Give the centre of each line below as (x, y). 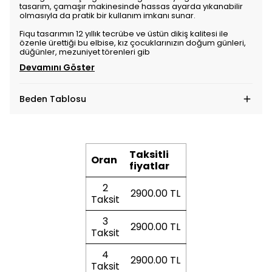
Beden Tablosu (53, 99)
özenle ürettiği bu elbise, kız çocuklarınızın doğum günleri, (133, 43)
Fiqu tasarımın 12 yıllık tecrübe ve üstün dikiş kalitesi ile (124, 34)
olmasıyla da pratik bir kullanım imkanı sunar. (107, 15)
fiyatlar (149, 166)
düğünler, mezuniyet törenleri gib (85, 52)
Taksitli (149, 155)
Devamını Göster (57, 67)
